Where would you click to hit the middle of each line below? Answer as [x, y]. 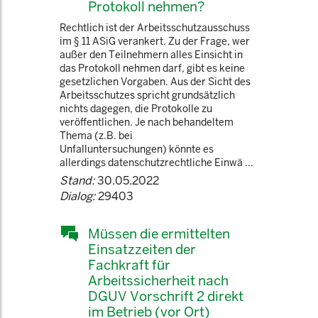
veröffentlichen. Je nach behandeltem [147, 122]
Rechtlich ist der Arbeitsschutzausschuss [155, 28]
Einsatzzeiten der [142, 249]
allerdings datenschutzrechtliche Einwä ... [157, 163]
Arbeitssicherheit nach [158, 280]
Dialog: [77, 196]
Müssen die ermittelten [159, 234]
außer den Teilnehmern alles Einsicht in [151, 55]
